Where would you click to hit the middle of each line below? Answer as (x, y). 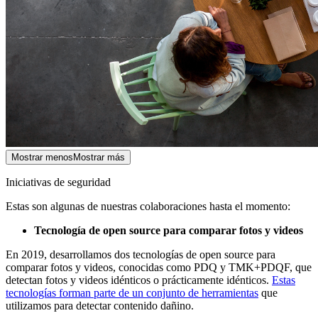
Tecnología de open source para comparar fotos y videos (169, 230)
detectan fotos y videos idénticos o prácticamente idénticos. (139, 280)
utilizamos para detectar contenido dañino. (100, 306)
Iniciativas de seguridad (58, 182)
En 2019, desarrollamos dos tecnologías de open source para (141, 254)
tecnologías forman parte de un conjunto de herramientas (132, 293)
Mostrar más (99, 157)
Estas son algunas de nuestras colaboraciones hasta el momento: (148, 206)
